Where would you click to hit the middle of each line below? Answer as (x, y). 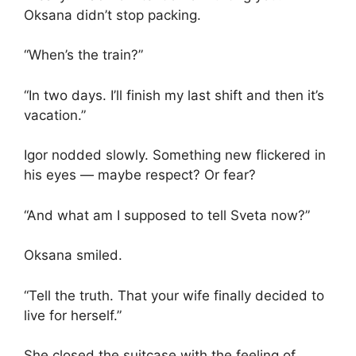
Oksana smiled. (73, 255)
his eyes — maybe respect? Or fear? (140, 175)
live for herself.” (73, 315)
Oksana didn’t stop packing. (112, 15)
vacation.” (55, 115)
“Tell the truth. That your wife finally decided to (174, 295)
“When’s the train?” (83, 55)
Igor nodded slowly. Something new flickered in (175, 155)
